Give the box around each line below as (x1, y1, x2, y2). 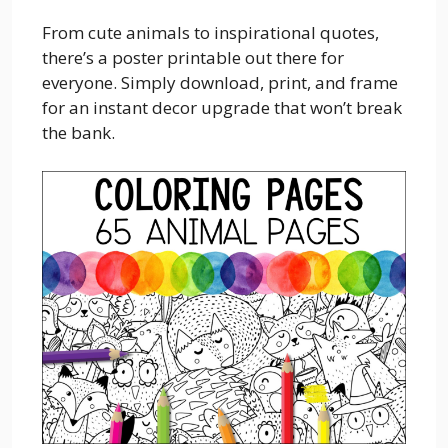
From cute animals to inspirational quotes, (42, 21, 379, 44)
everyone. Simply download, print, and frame (42, 71, 398, 94)
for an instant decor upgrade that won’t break (42, 96, 402, 119)
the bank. (42, 121, 115, 144)
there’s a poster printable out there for (42, 46, 344, 69)
